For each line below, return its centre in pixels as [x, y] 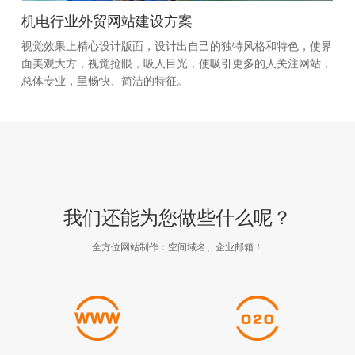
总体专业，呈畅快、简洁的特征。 [105, 81]
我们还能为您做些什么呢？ [177, 218]
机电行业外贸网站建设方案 [107, 21]
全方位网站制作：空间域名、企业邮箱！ [177, 247]
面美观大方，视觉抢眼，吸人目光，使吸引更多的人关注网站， [177, 64]
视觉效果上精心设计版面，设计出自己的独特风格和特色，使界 [177, 46]
